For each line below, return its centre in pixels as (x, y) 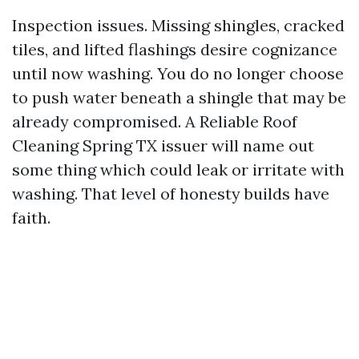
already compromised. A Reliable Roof (155, 121)
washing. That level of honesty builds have (171, 194)
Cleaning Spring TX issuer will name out (163, 145)
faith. (31, 218)
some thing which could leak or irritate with (178, 169)
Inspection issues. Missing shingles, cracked (178, 25)
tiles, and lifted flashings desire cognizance (175, 49)
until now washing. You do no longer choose (178, 73)
